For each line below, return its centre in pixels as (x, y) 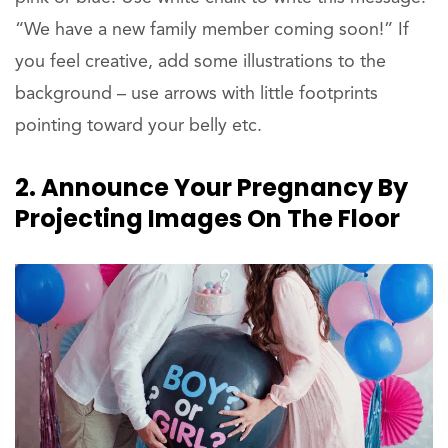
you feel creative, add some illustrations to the (200, 61)
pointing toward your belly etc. (138, 125)
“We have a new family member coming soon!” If (212, 29)
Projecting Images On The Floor (207, 218)
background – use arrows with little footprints (196, 93)
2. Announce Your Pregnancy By (211, 187)
